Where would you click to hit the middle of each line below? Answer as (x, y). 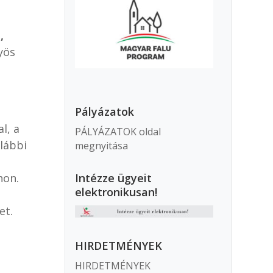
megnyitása (102, 146)
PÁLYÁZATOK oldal (118, 132)
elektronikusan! (116, 192)
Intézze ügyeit (114, 178)
